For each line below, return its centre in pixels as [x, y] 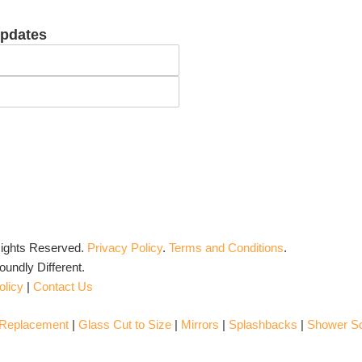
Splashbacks [263, 324]
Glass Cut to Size [125, 324]
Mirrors [200, 324]
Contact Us [63, 286]
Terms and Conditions [226, 248]
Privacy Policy [125, 248]
